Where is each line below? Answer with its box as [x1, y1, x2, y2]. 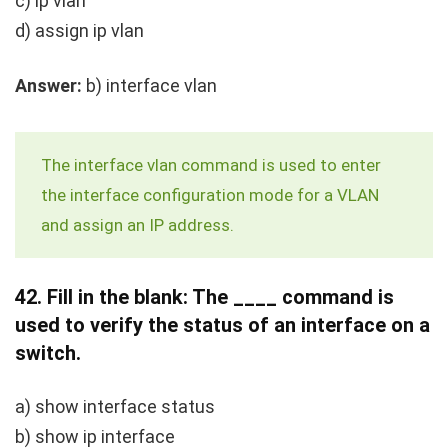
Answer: [15, 74, 82, 96]
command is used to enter [177, 154, 381, 175]
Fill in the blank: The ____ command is [47, 284, 394, 309]
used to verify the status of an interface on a [15, 312, 430, 337]
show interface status [35, 395, 215, 417]
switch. [15, 340, 81, 365]
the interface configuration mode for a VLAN [41, 184, 379, 205]
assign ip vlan [35, 19, 144, 41]
